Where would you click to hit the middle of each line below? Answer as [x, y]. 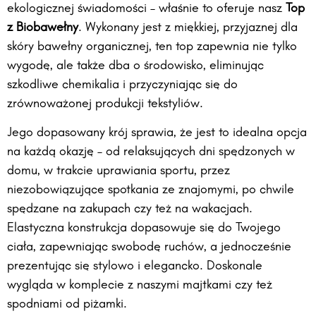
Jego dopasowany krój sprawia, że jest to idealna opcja [157, 133]
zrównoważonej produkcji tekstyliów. [105, 104]
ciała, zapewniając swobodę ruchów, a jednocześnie [149, 248]
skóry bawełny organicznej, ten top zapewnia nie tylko [152, 47]
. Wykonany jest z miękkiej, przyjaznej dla [188, 28]
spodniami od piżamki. [67, 305]
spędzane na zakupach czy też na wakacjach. [130, 209]
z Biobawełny [43, 28]
